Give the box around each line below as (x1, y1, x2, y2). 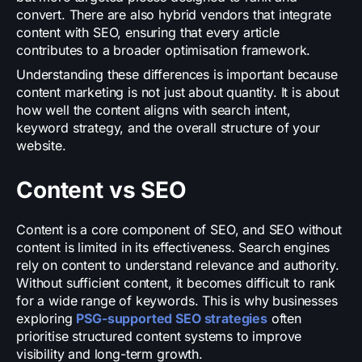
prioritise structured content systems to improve (16, 328, 302, 345)
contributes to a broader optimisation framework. (16, 42, 311, 59)
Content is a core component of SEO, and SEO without (16, 221, 342, 238)
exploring (16, 310, 77, 327)
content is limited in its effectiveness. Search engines (16, 239, 330, 256)
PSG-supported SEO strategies (76, 310, 267, 327)
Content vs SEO (16, 176, 187, 204)
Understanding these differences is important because (16, 66, 338, 83)
